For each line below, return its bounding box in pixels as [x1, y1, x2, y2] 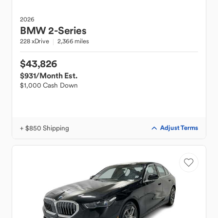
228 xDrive [20, 37, 49, 45]
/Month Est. [36, 71, 77, 80]
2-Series [48, 24, 86, 37]
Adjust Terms [160, 124, 198, 132]
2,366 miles [57, 37, 89, 45]
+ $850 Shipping [20, 124, 69, 132]
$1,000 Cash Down [20, 81, 78, 90]
